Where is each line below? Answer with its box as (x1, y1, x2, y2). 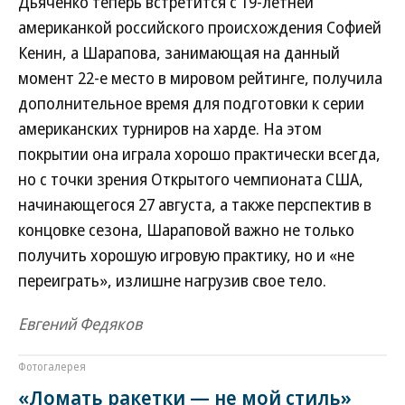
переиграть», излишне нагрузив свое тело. (18, 269, 326, 292)
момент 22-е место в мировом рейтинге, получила (18, 67, 382, 89)
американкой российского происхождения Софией (18, 16, 381, 39)
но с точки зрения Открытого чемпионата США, (18, 168, 363, 191)
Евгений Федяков (18, 313, 142, 335)
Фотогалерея (18, 359, 86, 375)
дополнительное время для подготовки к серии (18, 92, 364, 115)
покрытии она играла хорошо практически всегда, (18, 143, 381, 165)
